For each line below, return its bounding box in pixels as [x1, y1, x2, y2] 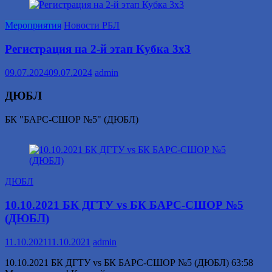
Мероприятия [5, 20, 61, 31]
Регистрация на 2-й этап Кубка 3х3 [5, 42, 191, 55]
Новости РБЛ [64, 20, 120, 31]
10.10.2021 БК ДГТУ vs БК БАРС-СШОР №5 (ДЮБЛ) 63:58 [5, 257, 253, 268]
